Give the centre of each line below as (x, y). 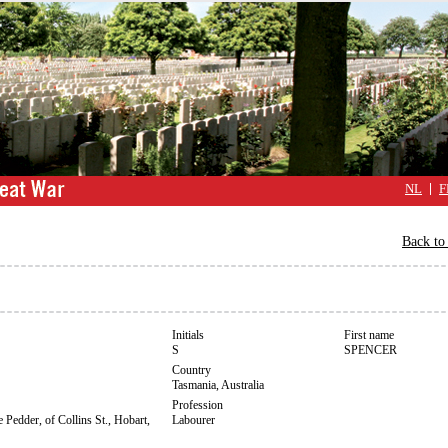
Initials (188, 335)
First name (369, 335)
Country (191, 370)
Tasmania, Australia (218, 385)
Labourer (193, 420)
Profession (197, 405)
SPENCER (370, 350)
